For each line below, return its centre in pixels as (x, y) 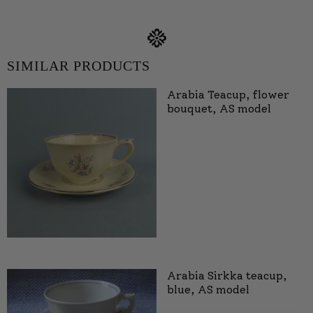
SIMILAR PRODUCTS (79, 66)
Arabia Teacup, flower (228, 95)
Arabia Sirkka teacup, (227, 276)
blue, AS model (208, 290)
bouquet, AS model (219, 109)
